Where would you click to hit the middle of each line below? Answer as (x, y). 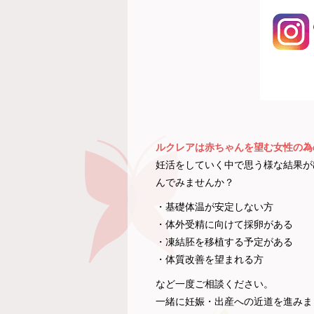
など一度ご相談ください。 (214, 284)
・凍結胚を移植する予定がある (224, 242)
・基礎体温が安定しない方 (214, 207)
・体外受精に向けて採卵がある (224, 224)
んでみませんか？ (195, 182)
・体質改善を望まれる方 (210, 259)
